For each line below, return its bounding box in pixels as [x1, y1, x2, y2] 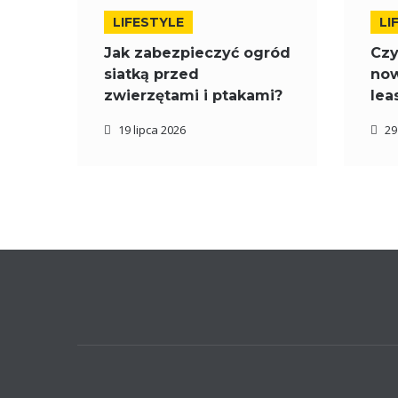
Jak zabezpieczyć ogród [104, 44, 291, 61]
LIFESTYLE [113, 14, 184, 30]
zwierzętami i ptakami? [104, 87, 283, 104]
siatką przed [104, 66, 199, 83]
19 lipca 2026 [118, 122, 186, 138]
